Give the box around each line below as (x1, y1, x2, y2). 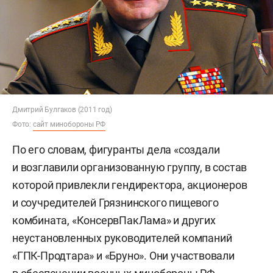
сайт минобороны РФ (32, 119, 106, 129)
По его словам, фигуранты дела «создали (12, 143, 220, 156)
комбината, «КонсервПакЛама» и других (12, 213, 216, 227)
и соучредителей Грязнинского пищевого (12, 196, 219, 209)
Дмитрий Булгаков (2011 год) (12, 105, 112, 114)
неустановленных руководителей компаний (12, 231, 232, 244)
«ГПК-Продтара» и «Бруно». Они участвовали (12, 249, 235, 262)
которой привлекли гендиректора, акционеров (12, 178, 247, 191)
